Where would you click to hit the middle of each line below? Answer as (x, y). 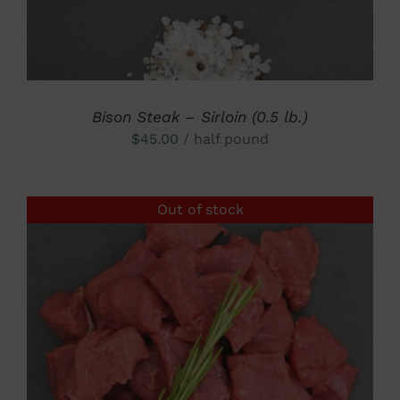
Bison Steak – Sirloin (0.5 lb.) (200, 117)
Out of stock (200, 210)
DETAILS (200, 372)
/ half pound (226, 138)
